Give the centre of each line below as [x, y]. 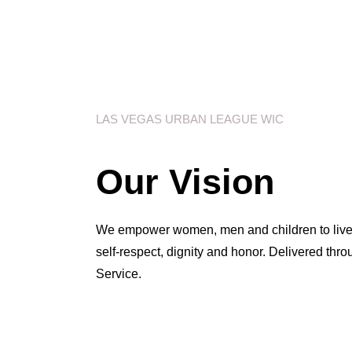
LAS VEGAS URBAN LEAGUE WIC [190, 119]
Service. [119, 273]
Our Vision [185, 181]
